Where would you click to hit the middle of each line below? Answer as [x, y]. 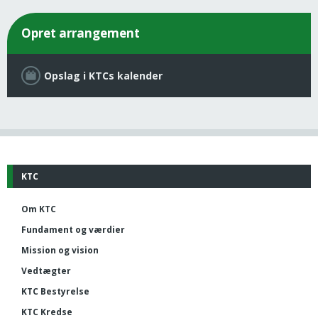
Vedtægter [46, 270]
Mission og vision [60, 250]
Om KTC [39, 209]
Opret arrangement [81, 33]
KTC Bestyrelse [55, 291]
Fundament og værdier [73, 229]
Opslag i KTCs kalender [103, 75]
